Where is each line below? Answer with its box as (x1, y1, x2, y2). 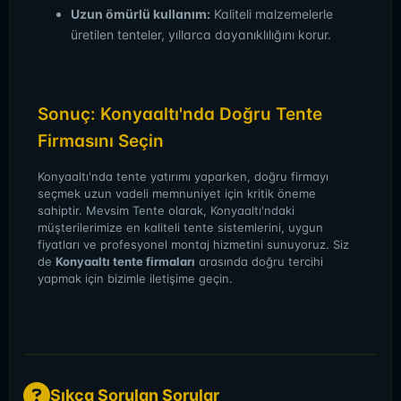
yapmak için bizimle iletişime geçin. (38, 271, 233, 286)
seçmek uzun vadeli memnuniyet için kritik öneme (38, 186, 316, 200)
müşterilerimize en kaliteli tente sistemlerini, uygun (38, 220, 323, 235)
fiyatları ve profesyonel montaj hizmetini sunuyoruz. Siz (38, 237, 349, 252)
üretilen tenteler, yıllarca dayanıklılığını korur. (71, 27, 331, 42)
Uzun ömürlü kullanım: (71, 6, 210, 21)
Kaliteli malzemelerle (210, 6, 333, 21)
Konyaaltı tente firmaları (55, 254, 195, 269)
